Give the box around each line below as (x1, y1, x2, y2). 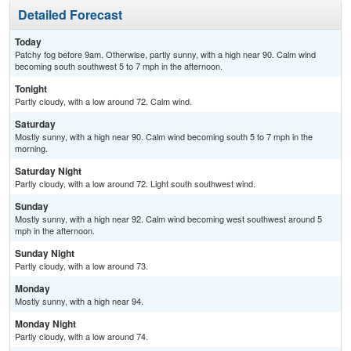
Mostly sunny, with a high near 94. (15, 295, 143, 308)
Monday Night (15, 317, 76, 331)
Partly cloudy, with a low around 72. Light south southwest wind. (15, 177, 255, 190)
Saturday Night (15, 164, 81, 179)
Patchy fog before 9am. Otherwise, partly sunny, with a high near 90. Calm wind (15, 48, 316, 61)
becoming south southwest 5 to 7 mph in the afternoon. (15, 60, 223, 73)
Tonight (15, 81, 47, 96)
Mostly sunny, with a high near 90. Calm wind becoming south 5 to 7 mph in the (15, 130, 313, 143)
